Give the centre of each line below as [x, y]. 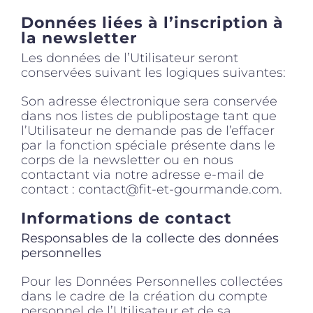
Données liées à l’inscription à [152, 23]
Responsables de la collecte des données [150, 238]
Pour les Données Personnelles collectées [152, 281]
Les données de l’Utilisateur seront [130, 58]
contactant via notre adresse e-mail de [143, 174]
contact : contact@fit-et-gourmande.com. [152, 189]
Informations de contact [126, 218]
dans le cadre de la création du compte [144, 296]
